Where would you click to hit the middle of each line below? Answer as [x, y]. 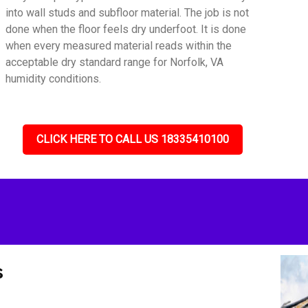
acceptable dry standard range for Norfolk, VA [115, 62]
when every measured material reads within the [119, 46]
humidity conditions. [54, 79]
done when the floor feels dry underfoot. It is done [126, 29]
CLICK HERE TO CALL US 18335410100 [133, 139]
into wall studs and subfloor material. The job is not [128, 13]
